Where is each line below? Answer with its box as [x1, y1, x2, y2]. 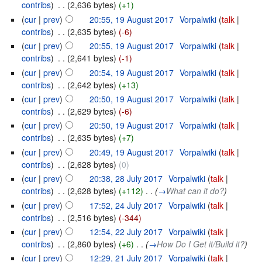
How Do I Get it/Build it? [157, 237, 245, 250]
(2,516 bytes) [67, 211, 117, 223]
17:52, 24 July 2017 [89, 199, 163, 211]
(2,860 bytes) [67, 237, 117, 250]
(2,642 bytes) [67, 78, 117, 91]
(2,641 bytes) [67, 52, 117, 64]
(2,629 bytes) [67, 105, 117, 117]
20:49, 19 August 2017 [89, 146, 174, 158]
